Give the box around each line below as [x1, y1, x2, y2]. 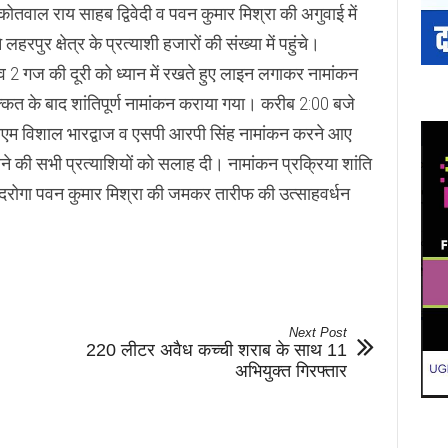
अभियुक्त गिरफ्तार [234, 361, 347, 381]
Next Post [288, 325, 347, 340]
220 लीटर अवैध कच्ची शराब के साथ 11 [85, 340, 347, 360]
